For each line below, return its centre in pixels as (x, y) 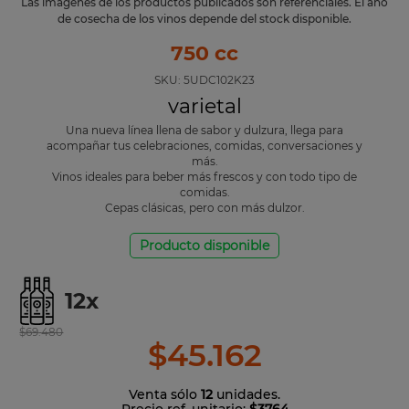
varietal (204, 106)
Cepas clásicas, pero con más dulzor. (204, 207)
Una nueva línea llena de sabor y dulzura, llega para (204, 130)
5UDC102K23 (219, 79)
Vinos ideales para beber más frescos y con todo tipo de (204, 176)
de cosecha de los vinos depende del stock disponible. (204, 18)
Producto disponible (204, 245)
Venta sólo (165, 394)
